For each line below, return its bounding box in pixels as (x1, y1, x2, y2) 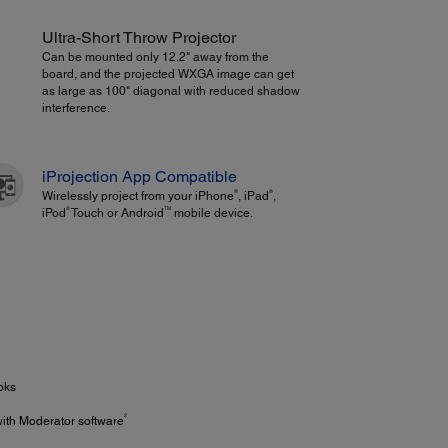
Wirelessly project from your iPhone (41, 189, 234, 204)
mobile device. (170, 206, 253, 221)
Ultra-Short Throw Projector (41, 27, 236, 47)
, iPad (237, 189, 269, 204)
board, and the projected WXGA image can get (41, 66, 294, 81)
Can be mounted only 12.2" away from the (41, 49, 269, 64)
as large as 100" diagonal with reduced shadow (41, 83, 300, 98)
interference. (41, 100, 110, 115)
